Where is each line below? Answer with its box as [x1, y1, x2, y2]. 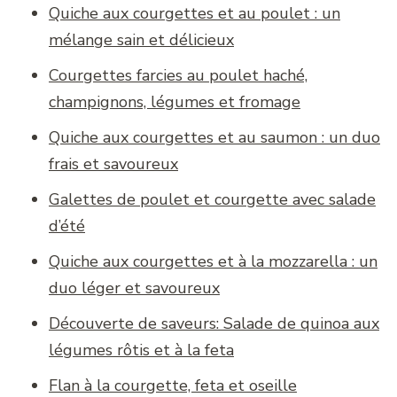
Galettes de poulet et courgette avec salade [49, 189, 376, 211]
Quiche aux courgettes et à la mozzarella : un [49, 251, 378, 273]
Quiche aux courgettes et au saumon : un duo [49, 127, 380, 149]
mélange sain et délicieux [49, 29, 234, 51]
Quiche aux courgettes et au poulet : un [49, 3, 340, 25]
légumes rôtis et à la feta [49, 339, 234, 362]
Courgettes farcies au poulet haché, [49, 65, 307, 87]
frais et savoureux [49, 153, 178, 175]
